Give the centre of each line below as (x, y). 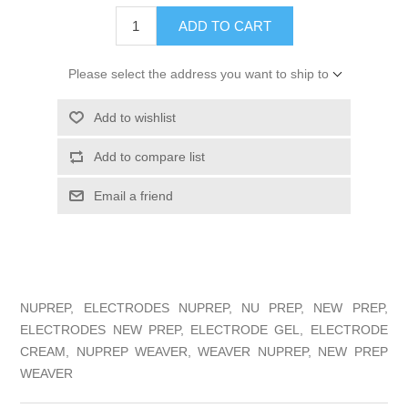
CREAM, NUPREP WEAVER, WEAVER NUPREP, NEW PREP (204, 351)
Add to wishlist (134, 117)
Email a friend (133, 195)
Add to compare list (149, 156)
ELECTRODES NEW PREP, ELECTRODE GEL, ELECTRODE (204, 329)
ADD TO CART (224, 25)
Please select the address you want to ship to (198, 73)
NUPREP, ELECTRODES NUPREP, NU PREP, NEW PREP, (204, 307)
